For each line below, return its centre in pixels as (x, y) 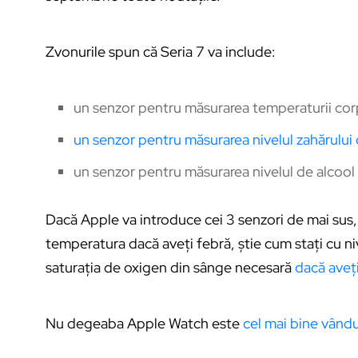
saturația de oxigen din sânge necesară (170, 267)
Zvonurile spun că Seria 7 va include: (161, 51)
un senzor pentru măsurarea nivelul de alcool (214, 171)
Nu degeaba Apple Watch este (144, 323)
